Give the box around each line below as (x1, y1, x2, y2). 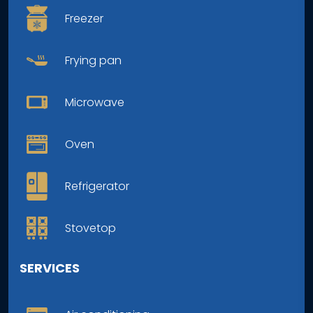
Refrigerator (65, 177, 129, 194)
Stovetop (65, 219, 116, 236)
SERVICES (20, 259, 80, 277)
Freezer (65, 10, 103, 27)
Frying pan (65, 52, 122, 68)
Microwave (65, 94, 124, 110)
